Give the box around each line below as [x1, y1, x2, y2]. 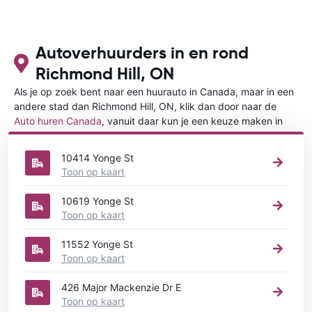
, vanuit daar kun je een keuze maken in [102, 114, 283, 127]
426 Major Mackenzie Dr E [61, 281, 181, 293]
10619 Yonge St [61, 194, 134, 207]
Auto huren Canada [14, 114, 102, 127]
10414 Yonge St [61, 151, 134, 164]
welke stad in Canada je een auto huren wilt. [14, 129, 214, 141]
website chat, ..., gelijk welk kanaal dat [31, 1, 199, 13]
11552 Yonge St [61, 237, 133, 250]
